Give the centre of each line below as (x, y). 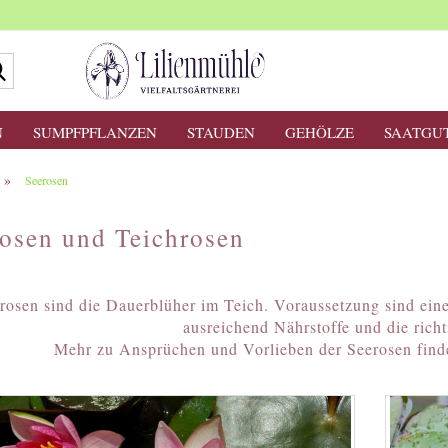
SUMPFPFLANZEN (94, 132)
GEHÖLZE (319, 132)
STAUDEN (220, 132)
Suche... (36, 61)
